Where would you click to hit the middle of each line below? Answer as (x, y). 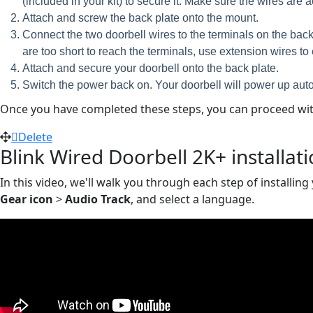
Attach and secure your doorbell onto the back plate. (151, 68)
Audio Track (98, 199)
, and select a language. (192, 199)
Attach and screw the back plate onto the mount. (140, 17)
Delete (35, 137)
